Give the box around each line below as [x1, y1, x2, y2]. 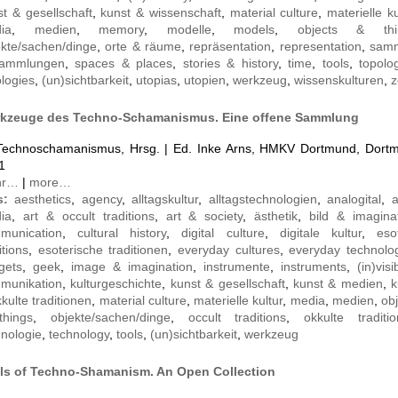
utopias [136, 73, 177, 88]
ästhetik [254, 209, 298, 224]
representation [279, 39, 362, 54]
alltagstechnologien [208, 192, 317, 207]
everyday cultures [178, 243, 280, 258]
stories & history [182, 56, 278, 71]
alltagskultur [131, 192, 199, 207]
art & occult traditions [22, 209, 155, 224]
